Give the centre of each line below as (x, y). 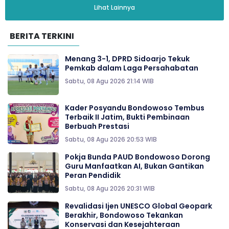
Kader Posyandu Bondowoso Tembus (135, 108)
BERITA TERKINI (42, 36)
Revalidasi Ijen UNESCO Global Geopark (139, 206)
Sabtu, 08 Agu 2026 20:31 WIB (110, 189)
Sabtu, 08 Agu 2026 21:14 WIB (109, 81)
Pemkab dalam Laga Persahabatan (132, 68)
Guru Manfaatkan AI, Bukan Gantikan (134, 166)
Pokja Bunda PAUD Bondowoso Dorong (138, 157)
